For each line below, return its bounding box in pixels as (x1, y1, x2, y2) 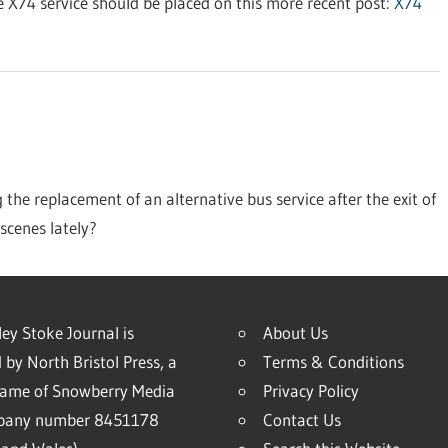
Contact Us (262, 409, 341, 431)
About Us (262, 322, 328, 344)
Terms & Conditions (262, 351, 404, 373)
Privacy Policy (262, 380, 359, 402)
